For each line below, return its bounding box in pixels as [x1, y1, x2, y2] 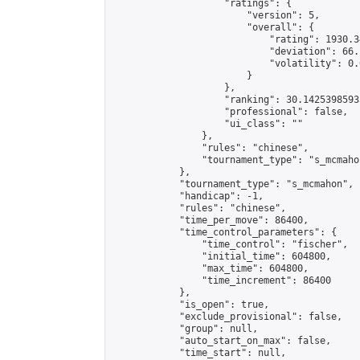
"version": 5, [112, 10, 320, 21]
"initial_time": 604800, [112, 251, 331, 262]
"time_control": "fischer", [112, 239, 348, 250]
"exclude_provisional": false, [112, 311, 342, 322]
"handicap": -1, [112, 190, 264, 202]
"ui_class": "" [112, 118, 303, 129]
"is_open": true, [112, 299, 269, 310]
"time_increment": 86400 [112, 275, 331, 286]
